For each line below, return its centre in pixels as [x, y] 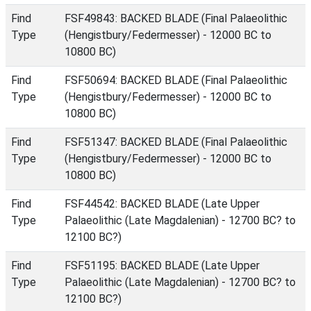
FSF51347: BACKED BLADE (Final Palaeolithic [176, 142]
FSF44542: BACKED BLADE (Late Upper [162, 204]
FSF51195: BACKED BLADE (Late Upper [162, 266]
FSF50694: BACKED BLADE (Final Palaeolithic [176, 80]
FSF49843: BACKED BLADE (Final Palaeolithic [176, 18]
